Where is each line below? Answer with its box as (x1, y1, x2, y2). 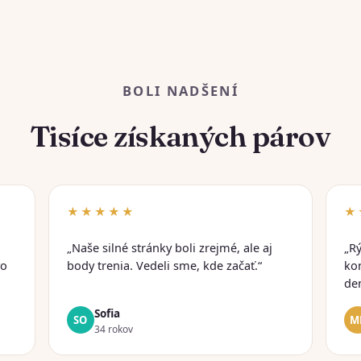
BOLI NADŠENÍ (122, 81, 239, 100)
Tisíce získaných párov (30, 118, 331, 154)
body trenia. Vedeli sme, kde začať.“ (67, 257, 262, 273)
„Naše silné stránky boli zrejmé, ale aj (67, 239, 272, 255)
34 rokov (94, 322, 133, 336)
